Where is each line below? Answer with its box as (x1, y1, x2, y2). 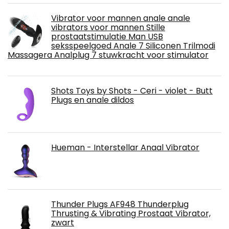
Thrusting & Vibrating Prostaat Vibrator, (51, 208, 211, 220)
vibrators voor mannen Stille (51, 21, 165, 34)
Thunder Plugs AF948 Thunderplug (51, 198, 189, 211)
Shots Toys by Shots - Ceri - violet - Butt (51, 85, 213, 97)
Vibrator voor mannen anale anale (51, 12, 190, 25)
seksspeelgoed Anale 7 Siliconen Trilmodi (51, 40, 215, 52)
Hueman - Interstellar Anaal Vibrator (51, 142, 199, 154)
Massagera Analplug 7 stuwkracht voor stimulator (8, 49, 209, 61)
